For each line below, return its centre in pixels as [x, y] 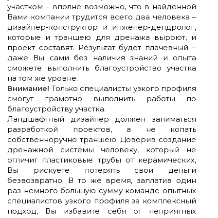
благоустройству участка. [56, 109]
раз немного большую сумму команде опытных [102, 190]
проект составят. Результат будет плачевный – [102, 47]
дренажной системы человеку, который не [102, 149]
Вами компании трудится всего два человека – [102, 17]
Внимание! [28, 88]
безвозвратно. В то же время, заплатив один [102, 180]
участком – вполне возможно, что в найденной [102, 6]
